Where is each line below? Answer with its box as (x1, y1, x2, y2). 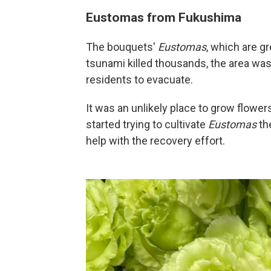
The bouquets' (86, 41, 158, 53)
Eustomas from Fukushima (86, 10, 241, 25)
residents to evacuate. (86, 73, 193, 86)
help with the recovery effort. (86, 134, 225, 147)
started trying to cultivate (86, 118, 208, 131)
